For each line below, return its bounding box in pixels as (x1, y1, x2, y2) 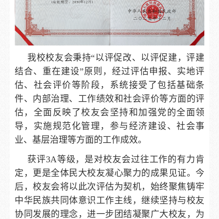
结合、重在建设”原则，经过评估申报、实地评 (15, 66, 204, 77)
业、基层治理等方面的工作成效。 (15, 135, 147, 145)
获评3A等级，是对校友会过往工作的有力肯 (27, 154, 204, 165)
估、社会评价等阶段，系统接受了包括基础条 (15, 80, 204, 90)
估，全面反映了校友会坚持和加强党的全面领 (15, 108, 204, 118)
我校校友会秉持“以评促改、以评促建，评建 (27, 53, 204, 63)
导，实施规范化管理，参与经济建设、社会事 (15, 121, 204, 131)
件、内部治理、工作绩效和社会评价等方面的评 (15, 94, 204, 104)
